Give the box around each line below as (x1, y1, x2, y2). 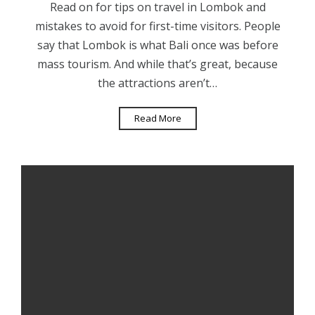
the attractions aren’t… (98, 75, 217, 91)
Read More (134, 111, 181, 124)
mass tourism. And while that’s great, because (37, 56, 278, 72)
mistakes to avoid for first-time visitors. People (34, 18, 281, 34)
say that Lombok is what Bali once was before (37, 37, 278, 53)
